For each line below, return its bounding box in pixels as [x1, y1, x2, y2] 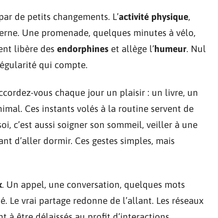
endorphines [57, 43, 109, 54]
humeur [154, 43, 186, 54]
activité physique [119, 11, 188, 22]
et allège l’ [109, 43, 154, 54]
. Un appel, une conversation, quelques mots [2, 179, 185, 190]
